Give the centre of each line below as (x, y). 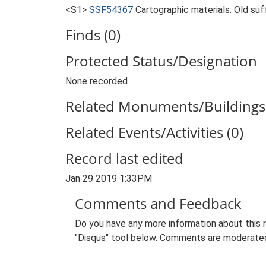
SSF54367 (111, 10)
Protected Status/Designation (161, 61)
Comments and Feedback (158, 203)
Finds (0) (93, 35)
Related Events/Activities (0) (154, 132)
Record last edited (124, 158)
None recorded (96, 81)
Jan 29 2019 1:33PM (109, 178)
